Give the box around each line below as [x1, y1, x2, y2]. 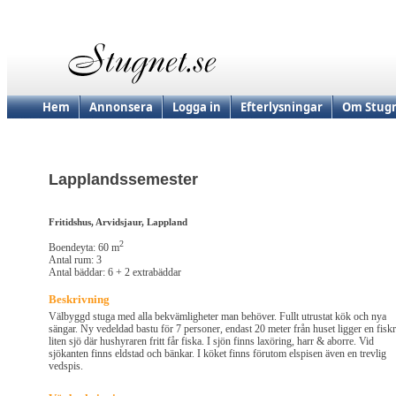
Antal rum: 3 [49, 254, 102, 267]
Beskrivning [49, 293, 110, 307]
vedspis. [49, 360, 83, 373]
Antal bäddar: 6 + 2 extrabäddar [49, 266, 181, 279]
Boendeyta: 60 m [49, 241, 119, 255]
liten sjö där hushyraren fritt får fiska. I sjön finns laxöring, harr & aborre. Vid [49, 335, 374, 348]
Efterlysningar [240, 99, 323, 115]
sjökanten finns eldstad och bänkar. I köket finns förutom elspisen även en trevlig [49, 347, 386, 361]
